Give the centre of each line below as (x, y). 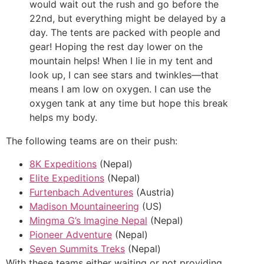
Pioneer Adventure (71, 234)
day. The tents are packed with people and (125, 33)
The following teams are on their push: (92, 141)
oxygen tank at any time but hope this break (129, 103)
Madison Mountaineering (84, 206)
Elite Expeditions (67, 178)
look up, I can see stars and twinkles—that (124, 75)
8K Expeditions (63, 164)
